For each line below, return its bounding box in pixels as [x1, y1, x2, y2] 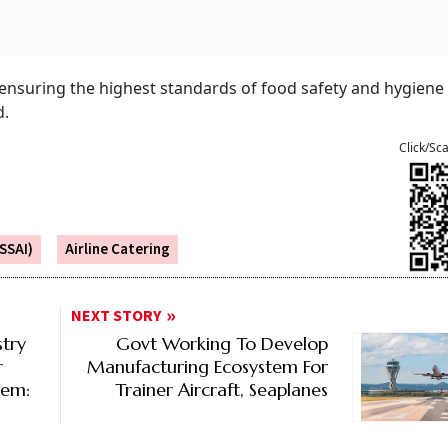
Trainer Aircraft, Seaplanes [114, 378, 328, 402]
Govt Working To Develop [115, 332, 328, 356]
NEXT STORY [71, 305, 162, 328]
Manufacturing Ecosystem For [86, 355, 328, 379]
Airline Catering [65, 239, 170, 261]
